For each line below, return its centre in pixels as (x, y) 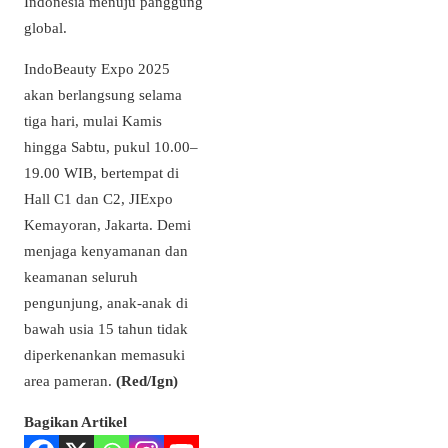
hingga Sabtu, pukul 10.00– (111, 147)
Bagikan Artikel (75, 422)
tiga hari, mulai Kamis (93, 121)
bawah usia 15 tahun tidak (106, 329)
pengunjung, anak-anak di (106, 303)
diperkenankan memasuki (104, 355)
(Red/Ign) (145, 381)
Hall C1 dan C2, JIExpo (98, 199)
